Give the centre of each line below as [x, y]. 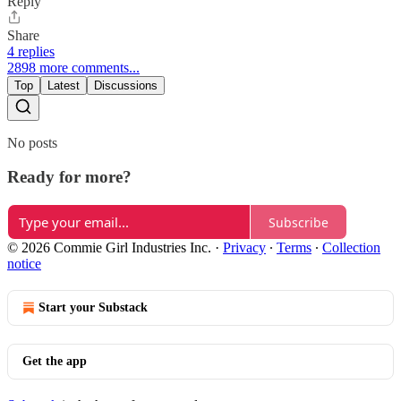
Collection [351, 248]
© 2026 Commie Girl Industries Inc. [109, 248]
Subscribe [299, 222]
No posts [32, 142]
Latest [64, 85]
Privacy [244, 248]
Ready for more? [69, 177]
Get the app [55, 362]
